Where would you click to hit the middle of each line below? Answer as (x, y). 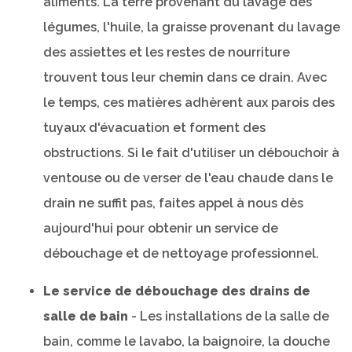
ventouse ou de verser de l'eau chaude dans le (188, 178)
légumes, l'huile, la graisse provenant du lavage (192, 27)
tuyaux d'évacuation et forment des (154, 127)
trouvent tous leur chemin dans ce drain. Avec (185, 77)
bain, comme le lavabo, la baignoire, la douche (187, 341)
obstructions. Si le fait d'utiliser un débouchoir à (191, 152)
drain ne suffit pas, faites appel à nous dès (173, 203)
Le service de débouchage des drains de (177, 291)
